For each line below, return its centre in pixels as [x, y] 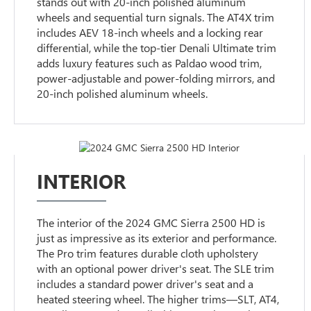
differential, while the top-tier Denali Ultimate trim [157, 48]
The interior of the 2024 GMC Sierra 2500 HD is [151, 223]
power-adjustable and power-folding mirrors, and [156, 78]
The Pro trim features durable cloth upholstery [148, 253]
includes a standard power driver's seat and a [145, 284]
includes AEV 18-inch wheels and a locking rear [150, 33]
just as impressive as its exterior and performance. [157, 238]
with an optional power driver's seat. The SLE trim [156, 269]
